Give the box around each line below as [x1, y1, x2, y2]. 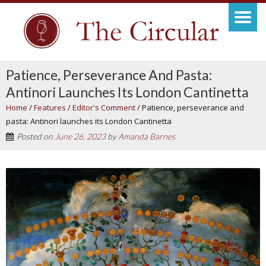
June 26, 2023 [55, 131, 106, 142]
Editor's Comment [72, 102, 135, 113]
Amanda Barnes [118, 131, 175, 142]
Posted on [17, 131, 55, 142]
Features [34, 102, 66, 113]
